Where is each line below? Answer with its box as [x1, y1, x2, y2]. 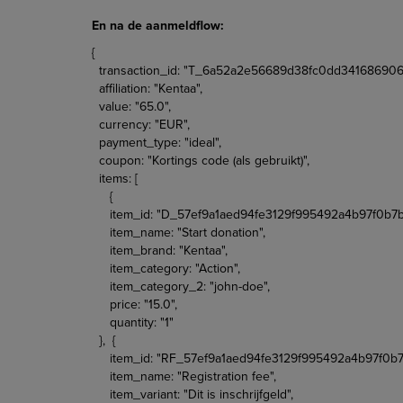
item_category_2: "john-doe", [92, 276, 270, 296]
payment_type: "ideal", [92, 132, 221, 152]
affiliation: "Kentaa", [92, 78, 202, 98]
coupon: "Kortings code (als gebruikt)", [92, 150, 309, 170]
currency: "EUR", [92, 114, 190, 134]
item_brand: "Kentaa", [92, 240, 228, 260]
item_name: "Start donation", [92, 222, 265, 242]
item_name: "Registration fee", [92, 366, 276, 386]
